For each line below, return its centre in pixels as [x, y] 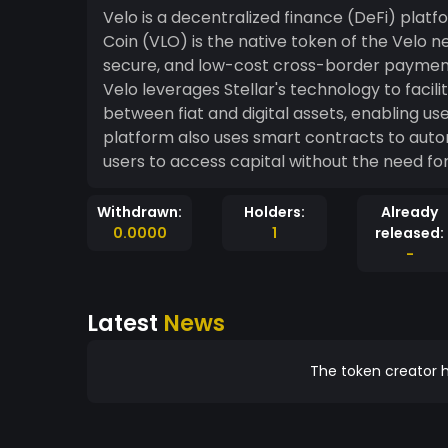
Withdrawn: [139, 212]
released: [409, 233]
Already [409, 212]
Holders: [274, 212]
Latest [125, 323]
